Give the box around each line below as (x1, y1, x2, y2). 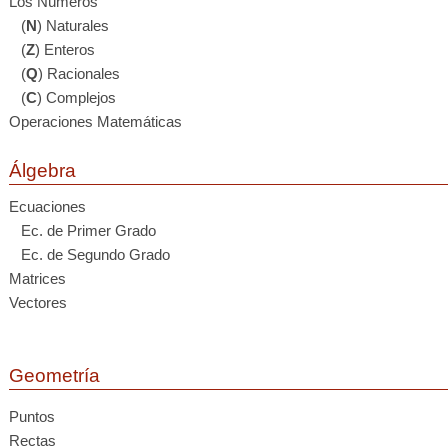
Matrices (9, 269, 66, 287)
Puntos (9, 407, 55, 425)
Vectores (9, 293, 67, 311)
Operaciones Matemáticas (9, 112, 182, 130)
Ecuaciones (9, 197, 86, 215)
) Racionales (38, 64, 120, 82)
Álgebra (9, 159, 76, 181)
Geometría (9, 364, 100, 386)
